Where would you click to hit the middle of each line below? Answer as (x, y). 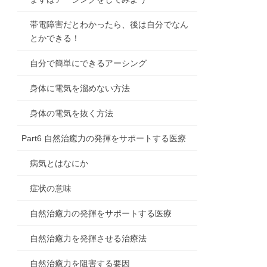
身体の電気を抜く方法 (72, 114)
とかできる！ (55, 38)
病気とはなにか (59, 164)
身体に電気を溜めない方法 (80, 89)
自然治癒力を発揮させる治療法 (89, 239)
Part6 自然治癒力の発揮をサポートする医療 (104, 139)
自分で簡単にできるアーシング (89, 63)
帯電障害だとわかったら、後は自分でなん (109, 25)
